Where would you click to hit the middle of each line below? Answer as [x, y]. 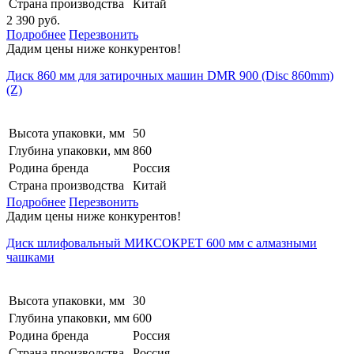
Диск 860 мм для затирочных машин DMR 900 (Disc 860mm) [170, 75]
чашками [30, 257]
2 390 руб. [33, 20]
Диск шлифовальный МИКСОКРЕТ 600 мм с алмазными [162, 243]
